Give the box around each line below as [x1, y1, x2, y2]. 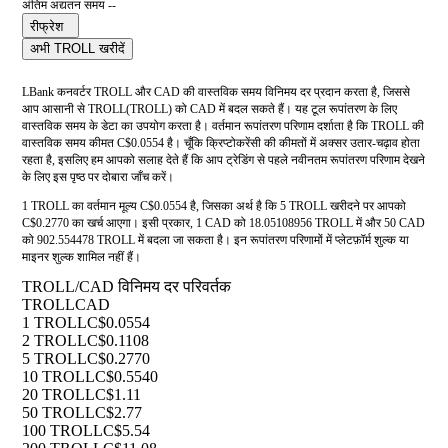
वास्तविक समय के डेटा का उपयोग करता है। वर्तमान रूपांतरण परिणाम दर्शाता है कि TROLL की [22, 119, 424, 134]
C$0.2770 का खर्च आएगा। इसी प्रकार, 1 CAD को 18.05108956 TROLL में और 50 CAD [22, 216, 425, 231]
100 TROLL [22, 422, 103, 440]
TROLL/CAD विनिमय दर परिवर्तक [22, 278, 231, 296]
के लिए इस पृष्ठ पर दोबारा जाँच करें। [22, 170, 174, 185]
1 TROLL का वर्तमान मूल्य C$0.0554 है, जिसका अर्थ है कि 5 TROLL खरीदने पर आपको [22, 199, 406, 214]
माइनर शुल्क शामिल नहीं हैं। [22, 250, 141, 265]
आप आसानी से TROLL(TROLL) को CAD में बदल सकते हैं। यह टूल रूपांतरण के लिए [22, 102, 397, 117]
